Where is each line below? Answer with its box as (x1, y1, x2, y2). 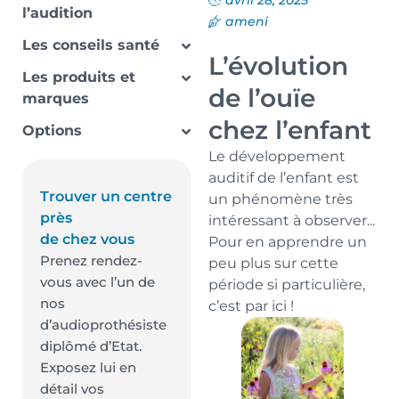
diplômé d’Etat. (40, 338, 142, 354)
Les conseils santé (22, 37, 159, 53)
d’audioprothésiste (40, 316, 167, 333)
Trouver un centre (40, 188, 172, 205)
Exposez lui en (40, 359, 136, 376)
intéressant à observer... (208, 212, 375, 229)
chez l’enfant (208, 115, 371, 145)
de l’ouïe (208, 83, 315, 113)
